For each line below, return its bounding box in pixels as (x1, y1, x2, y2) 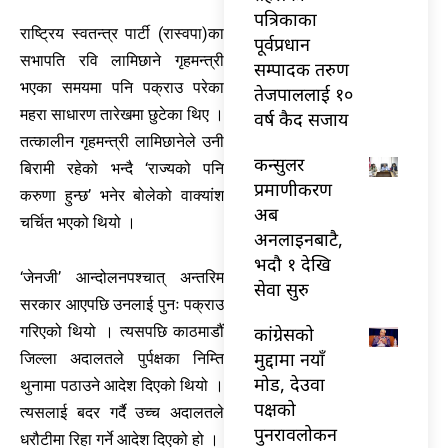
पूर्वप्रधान (254, 31, 310, 56)
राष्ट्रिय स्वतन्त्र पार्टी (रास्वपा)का (20, 24, 224, 44)
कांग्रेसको (254, 321, 314, 346)
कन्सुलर (254, 151, 304, 176)
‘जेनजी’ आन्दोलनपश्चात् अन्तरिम (20, 268, 224, 288)
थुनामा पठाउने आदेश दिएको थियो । (20, 376, 224, 396)
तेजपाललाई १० (254, 81, 353, 106)
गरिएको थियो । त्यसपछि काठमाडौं (20, 322, 224, 342)
